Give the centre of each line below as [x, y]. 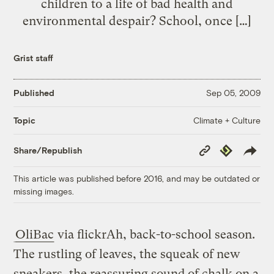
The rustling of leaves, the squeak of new [127, 254]
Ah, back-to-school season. [181, 234]
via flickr [81, 234]
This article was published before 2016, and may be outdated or [137, 178]
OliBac [35, 234]
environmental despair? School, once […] [137, 20]
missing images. [44, 191]
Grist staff [34, 57]
